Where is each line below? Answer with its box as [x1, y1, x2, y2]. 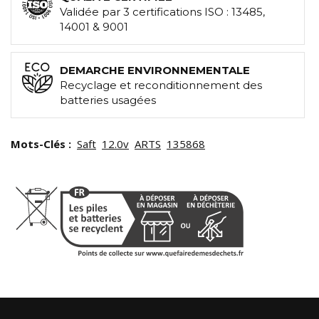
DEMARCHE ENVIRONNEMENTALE [60, 63, 250, 78]
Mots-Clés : [11, 137, 74, 152]
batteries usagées [60, 93, 156, 108]
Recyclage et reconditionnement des [60, 78, 262, 93]
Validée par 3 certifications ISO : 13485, [60, 5, 265, 19]
